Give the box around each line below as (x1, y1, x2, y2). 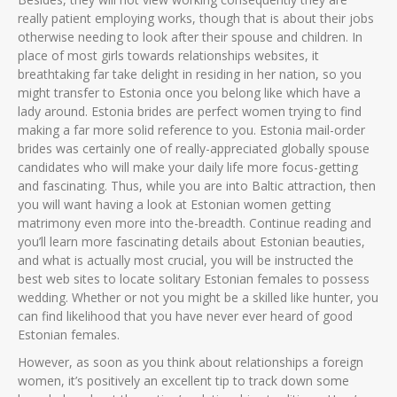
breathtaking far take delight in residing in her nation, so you (18, 65, 362, 82)
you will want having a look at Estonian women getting (18, 195, 331, 213)
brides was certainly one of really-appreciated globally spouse (18, 139, 370, 157)
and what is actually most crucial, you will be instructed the (18, 251, 354, 269)
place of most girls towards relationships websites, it (18, 46, 319, 64)
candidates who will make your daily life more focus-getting (18, 158, 358, 175)
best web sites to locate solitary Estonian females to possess (18, 269, 370, 287)
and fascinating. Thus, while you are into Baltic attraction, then (18, 176, 376, 194)
